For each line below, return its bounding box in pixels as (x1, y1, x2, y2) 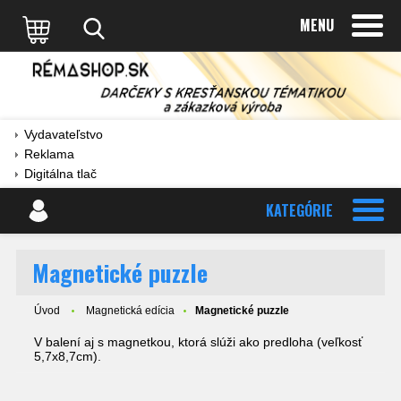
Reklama (24, 146, 74, 161)
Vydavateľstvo (24, 126, 103, 141)
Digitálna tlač (24, 166, 97, 181)
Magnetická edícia (86, 303, 175, 317)
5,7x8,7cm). (34, 348, 101, 363)
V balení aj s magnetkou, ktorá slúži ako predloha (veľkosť (34, 334, 363, 349)
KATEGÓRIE (266, 199, 333, 221)
